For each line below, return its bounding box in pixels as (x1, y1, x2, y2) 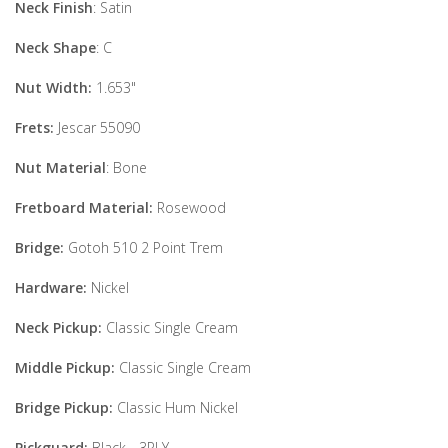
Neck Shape (15, 38, 96, 57)
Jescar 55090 (54, 118, 140, 137)
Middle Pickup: (15, 358, 119, 377)
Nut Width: (15, 78, 92, 97)
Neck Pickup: (15, 318, 106, 337)
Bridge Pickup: (15, 398, 117, 417)
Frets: (15, 118, 54, 137)
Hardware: (15, 278, 91, 297)
